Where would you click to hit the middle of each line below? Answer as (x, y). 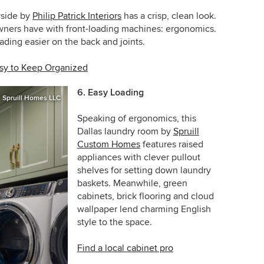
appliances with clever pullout (138, 158)
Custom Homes (108, 145)
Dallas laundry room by (125, 132)
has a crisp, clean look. (169, 16)
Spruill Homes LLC (31, 98)
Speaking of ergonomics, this (136, 119)
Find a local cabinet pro (125, 248)
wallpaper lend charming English (144, 209)
